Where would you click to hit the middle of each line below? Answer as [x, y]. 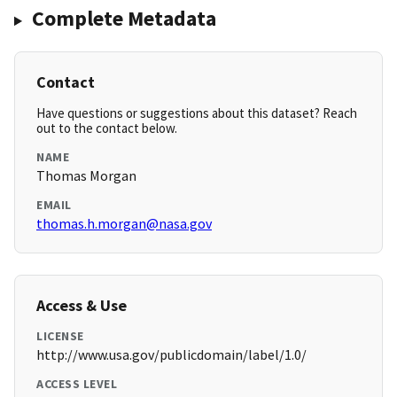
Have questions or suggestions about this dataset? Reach [197, 113]
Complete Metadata [124, 19]
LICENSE [60, 336]
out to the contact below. [107, 128]
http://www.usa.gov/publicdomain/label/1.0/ [171, 355]
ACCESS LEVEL [77, 384]
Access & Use [82, 306]
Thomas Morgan [86, 176]
